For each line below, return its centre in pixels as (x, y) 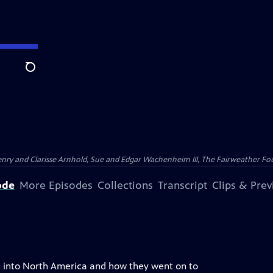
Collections (125, 185)
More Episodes (56, 185)
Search (40, 74)
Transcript (182, 185)
